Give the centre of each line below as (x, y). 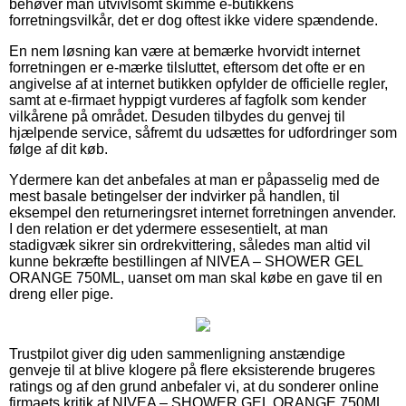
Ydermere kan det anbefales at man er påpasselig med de (194, 179)
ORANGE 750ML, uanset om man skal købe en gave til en (196, 277)
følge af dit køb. (58, 149)
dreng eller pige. (61, 294)
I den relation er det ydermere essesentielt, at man (169, 228)
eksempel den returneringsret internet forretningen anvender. (203, 212)
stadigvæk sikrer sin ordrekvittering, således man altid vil (190, 245)
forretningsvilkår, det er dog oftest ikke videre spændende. (193, 20)
